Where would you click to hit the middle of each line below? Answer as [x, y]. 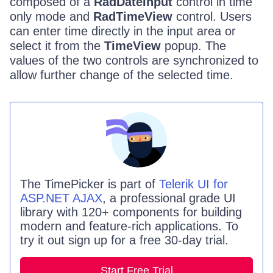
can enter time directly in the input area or [123, 31]
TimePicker [74, 184]
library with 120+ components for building [131, 212]
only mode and [51, 16]
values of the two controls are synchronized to [134, 60]
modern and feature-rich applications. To [129, 226]
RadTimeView [133, 16]
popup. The [193, 46]
